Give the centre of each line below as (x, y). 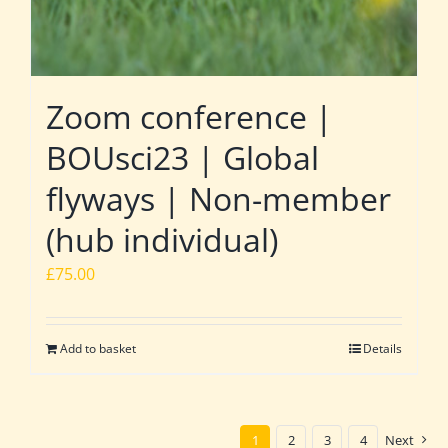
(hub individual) (162, 239)
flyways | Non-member (218, 198)
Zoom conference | (189, 116)
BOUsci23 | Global (182, 157)
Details (382, 348)
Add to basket (98, 348)
